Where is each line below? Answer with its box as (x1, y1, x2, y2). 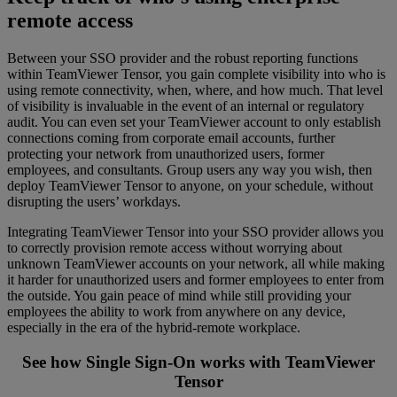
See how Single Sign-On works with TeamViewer (22, 352, 375, 371)
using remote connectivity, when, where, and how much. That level (7, 82, 383, 97)
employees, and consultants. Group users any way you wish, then (7, 161, 372, 177)
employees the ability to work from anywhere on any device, (7, 303, 346, 319)
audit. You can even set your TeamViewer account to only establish (7, 113, 381, 129)
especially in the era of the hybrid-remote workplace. (7, 319, 300, 335)
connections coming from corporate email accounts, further (7, 129, 335, 145)
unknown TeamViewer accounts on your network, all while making (7, 255, 385, 271)
